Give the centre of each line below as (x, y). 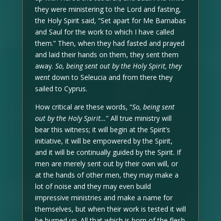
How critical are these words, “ (83, 107)
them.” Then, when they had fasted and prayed (110, 43)
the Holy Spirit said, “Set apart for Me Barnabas (110, 20)
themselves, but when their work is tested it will (110, 209)
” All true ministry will (139, 118)
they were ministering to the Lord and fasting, (108, 9)
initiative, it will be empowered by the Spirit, (104, 141)
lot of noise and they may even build (93, 186)
